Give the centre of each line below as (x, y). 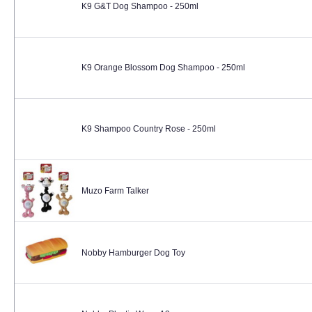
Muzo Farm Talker (115, 191)
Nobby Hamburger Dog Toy (133, 253)
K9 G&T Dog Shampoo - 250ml (140, 6)
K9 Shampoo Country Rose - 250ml (149, 129)
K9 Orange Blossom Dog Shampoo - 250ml (163, 68)
